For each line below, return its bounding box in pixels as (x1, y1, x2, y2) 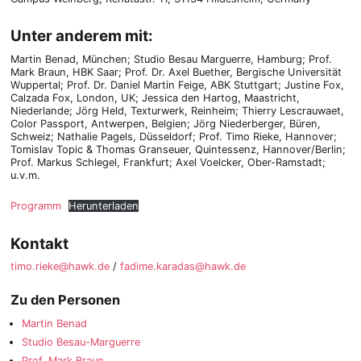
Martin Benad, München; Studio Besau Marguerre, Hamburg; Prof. (10, 52, 332, 65)
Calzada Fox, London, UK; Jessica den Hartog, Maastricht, (10, 91, 300, 104)
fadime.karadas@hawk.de (119, 260, 246, 273)
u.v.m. (10, 168, 40, 181)
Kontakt (10, 234, 68, 253)
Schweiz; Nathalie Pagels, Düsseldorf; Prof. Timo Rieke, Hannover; (10, 130, 337, 143)
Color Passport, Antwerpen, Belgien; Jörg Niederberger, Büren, (10, 117, 321, 130)
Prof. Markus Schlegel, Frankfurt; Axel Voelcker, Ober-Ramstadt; (10, 156, 326, 168)
